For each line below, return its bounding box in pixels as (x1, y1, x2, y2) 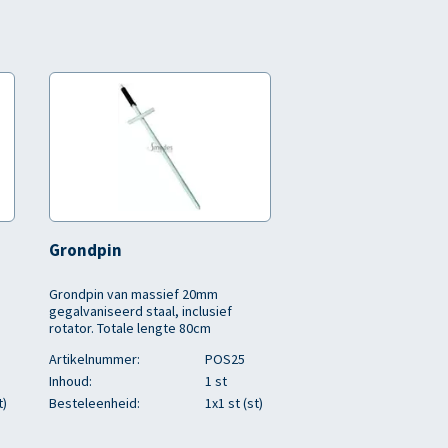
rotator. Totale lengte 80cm (49, 319, 211, 337)
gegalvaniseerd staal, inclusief (49, 302, 232, 320)
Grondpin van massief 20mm (49, 285, 218, 303)
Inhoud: (49, 372, 92, 390)
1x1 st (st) (205, 394, 263, 412)
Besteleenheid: (49, 394, 140, 412)
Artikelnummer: (49, 350, 140, 368)
